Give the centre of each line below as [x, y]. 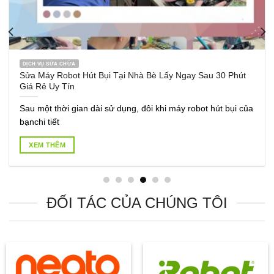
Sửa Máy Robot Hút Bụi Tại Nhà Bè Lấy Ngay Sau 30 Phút [132, 76]
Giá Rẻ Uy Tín [47, 87]
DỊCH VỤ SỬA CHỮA [49, 64]
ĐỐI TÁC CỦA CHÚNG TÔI [137, 203]
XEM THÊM [47, 145]
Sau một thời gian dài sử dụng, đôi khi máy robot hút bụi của [136, 109]
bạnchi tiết [39, 122]
